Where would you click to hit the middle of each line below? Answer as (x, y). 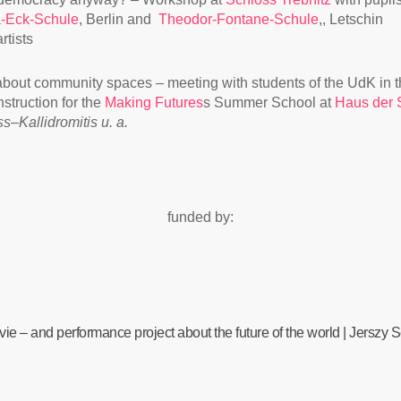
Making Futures (154, 102)
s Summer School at (269, 102)
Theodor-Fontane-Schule (239, 19)
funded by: (200, 217)
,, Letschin (351, 19)
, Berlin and (119, 19)
